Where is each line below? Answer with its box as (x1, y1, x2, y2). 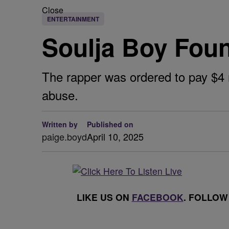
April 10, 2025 (87, 130, 144, 143)
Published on (87, 119, 133, 129)
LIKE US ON (76, 191, 132, 203)
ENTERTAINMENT (47, 14, 99, 24)
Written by (42, 119, 78, 129)
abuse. (42, 86, 78, 104)
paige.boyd (42, 130, 87, 143)
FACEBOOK (131, 191, 184, 203)
